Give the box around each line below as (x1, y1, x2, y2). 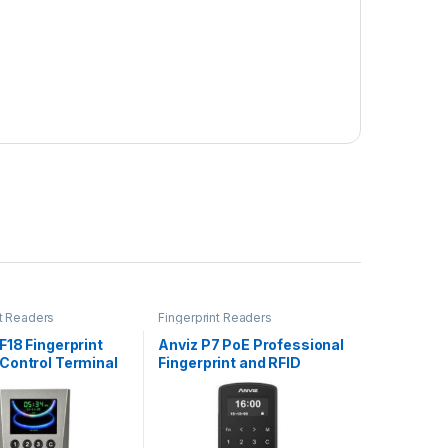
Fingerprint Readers (158, 309, 272, 325)
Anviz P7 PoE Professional (158, 336, 344, 354)
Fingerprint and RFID (158, 354, 301, 372)
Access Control (158, 372, 270, 390)
